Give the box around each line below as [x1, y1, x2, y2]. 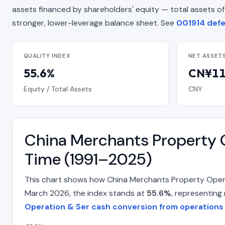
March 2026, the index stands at [25, 188, 147, 199]
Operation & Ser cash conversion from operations [25, 201, 223, 212]
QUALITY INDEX [23, 52, 71, 60]
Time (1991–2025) [25, 149, 152, 170]
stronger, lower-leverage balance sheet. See [12, 17, 176, 28]
